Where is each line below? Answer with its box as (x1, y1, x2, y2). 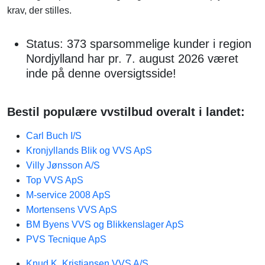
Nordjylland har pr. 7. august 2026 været (26, 52, 238, 65)
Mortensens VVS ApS (26, 205, 117, 215)
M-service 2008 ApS (26, 190, 111, 200)
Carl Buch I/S (26, 131, 82, 141)
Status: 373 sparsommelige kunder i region (26, 37, 251, 50)
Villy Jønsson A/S (26, 160, 100, 170)
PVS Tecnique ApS (26, 234, 106, 244)
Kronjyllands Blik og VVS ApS (26, 146, 152, 156)
